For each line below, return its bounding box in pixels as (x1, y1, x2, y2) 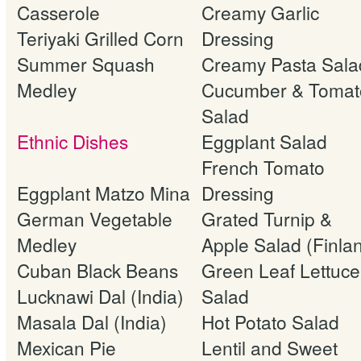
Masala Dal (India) (17, 308, 167, 334)
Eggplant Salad (201, 127, 327, 154)
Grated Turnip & (201, 205, 332, 231)
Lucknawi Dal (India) (17, 282, 184, 309)
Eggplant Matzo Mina (17, 179, 190, 205)
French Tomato (201, 153, 325, 180)
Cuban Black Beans (17, 256, 178, 283)
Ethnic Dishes (17, 127, 128, 154)
